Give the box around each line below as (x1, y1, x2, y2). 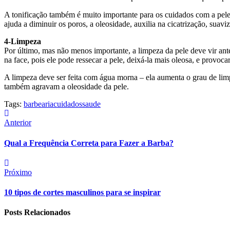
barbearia (24, 100, 53, 109)
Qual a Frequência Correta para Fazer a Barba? (4, 138, 174, 147)
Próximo (4, 167, 32, 177)
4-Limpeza (4, 37, 41, 46)
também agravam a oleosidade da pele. (4, 82, 129, 91)
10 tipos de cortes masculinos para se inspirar (4, 188, 161, 197)
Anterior (4, 118, 31, 127)
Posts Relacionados (4, 208, 70, 217)
